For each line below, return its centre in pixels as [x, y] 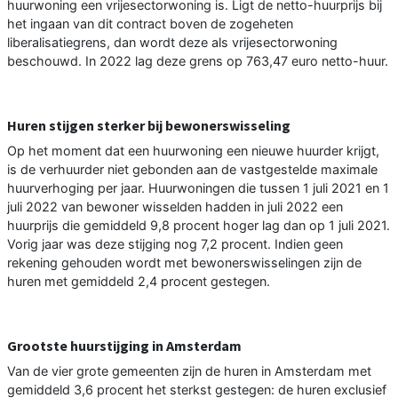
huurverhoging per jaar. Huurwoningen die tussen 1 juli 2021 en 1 [198, 188]
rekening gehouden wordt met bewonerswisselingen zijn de [184, 263]
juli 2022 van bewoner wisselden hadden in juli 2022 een [175, 207]
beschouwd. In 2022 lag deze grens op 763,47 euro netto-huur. [198, 61]
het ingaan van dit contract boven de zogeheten [150, 24]
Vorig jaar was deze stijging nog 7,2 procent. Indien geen [175, 244]
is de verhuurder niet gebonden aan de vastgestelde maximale [192, 170]
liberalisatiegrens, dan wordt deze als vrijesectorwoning [172, 43]
